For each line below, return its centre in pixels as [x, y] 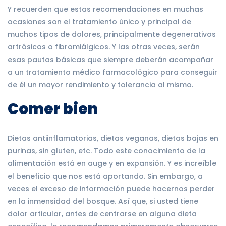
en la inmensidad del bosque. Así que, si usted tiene [103, 201]
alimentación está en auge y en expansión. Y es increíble [112, 163]
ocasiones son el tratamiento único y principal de [99, 21]
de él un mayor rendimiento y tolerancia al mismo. [100, 84]
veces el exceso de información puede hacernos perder [111, 188]
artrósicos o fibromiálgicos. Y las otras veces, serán [104, 47]
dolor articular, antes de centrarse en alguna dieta [102, 214]
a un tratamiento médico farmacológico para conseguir [112, 72]
